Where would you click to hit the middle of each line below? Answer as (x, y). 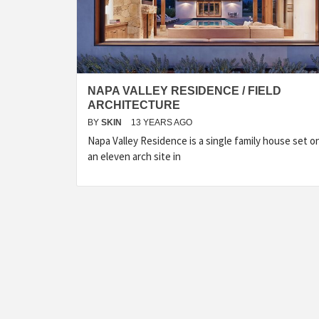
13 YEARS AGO (162, 122)
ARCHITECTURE (134, 105)
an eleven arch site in (134, 156)
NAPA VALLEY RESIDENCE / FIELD (184, 91)
